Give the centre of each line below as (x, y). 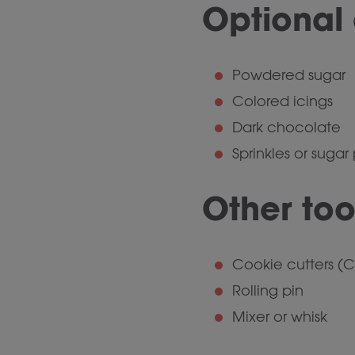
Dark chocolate (286, 128)
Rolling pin (268, 291)
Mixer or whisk (280, 317)
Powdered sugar (289, 75)
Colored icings (282, 101)
